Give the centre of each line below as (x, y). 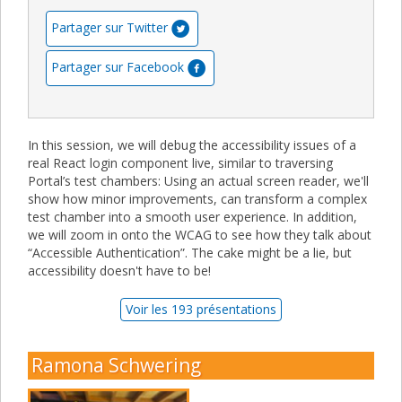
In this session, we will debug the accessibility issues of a (192, 144)
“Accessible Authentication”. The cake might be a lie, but (190, 252)
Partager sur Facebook (118, 66)
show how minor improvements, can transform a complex (197, 198)
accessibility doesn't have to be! (119, 270)
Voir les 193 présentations (201, 309)
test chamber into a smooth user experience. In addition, (192, 216)
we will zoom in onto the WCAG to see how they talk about (200, 234)
